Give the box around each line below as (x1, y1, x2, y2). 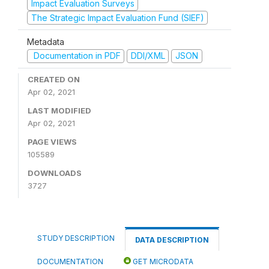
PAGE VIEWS (28, 136, 77, 147)
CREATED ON (28, 74, 80, 84)
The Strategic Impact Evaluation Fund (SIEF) (31, 12, 204, 23)
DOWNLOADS (28, 168, 82, 178)
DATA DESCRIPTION (135, 235, 209, 244)
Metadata (27, 37, 64, 47)
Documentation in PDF (31, 50, 121, 61)
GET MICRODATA (131, 256, 193, 266)
